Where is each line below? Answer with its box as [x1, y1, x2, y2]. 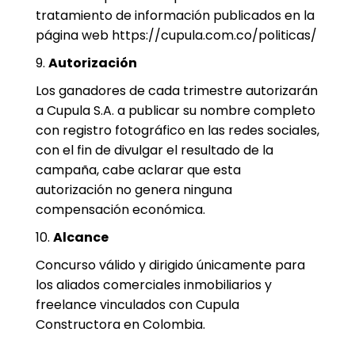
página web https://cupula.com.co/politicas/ [35, 26, 317, 44]
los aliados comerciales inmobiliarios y [35, 276, 272, 294]
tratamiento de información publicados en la [35, 6, 315, 25]
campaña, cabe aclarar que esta [35, 161, 241, 179]
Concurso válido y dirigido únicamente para [35, 256, 305, 274]
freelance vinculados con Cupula [35, 296, 239, 314]
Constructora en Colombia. [35, 315, 205, 334]
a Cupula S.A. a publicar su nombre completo [35, 101, 315, 120]
